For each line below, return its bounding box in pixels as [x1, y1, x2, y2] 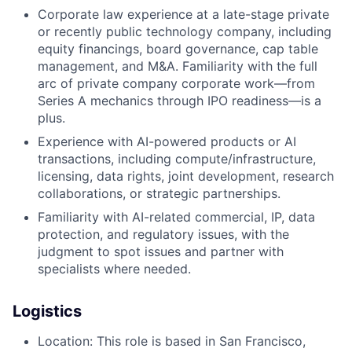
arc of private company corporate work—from [38, 75, 315, 91]
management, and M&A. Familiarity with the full [38, 58, 317, 74]
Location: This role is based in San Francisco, [38, 333, 306, 349]
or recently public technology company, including [38, 24, 332, 39]
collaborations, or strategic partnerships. [38, 185, 280, 201]
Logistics [13, 302, 82, 321]
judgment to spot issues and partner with [38, 244, 284, 259]
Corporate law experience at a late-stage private [38, 6, 329, 22]
